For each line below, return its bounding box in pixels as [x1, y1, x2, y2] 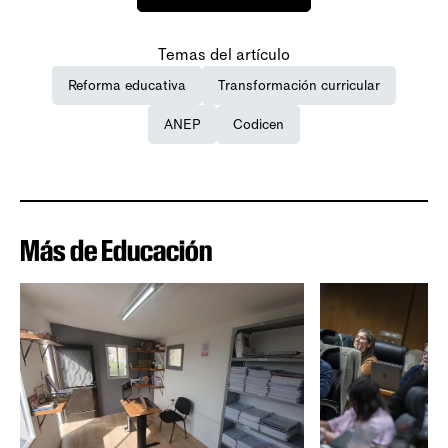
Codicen [233, 116, 284, 134]
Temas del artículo [158, 45, 290, 65]
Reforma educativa [68, 77, 186, 95]
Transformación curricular [218, 77, 380, 95]
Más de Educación [20, 233, 212, 269]
